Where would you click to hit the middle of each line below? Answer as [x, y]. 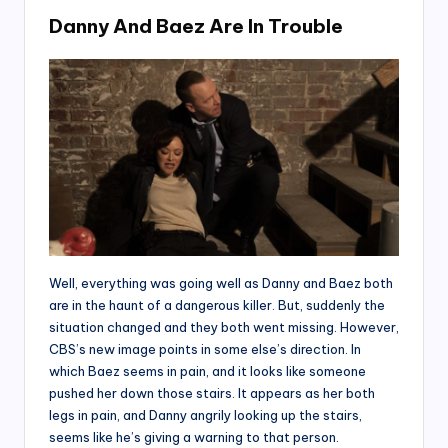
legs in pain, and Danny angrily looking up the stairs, [205, 414]
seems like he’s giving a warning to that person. [194, 436]
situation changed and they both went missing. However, [224, 326]
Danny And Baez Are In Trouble [196, 25]
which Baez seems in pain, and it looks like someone [207, 370]
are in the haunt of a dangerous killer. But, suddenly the [217, 304]
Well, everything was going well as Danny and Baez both [221, 282]
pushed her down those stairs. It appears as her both [212, 392]
